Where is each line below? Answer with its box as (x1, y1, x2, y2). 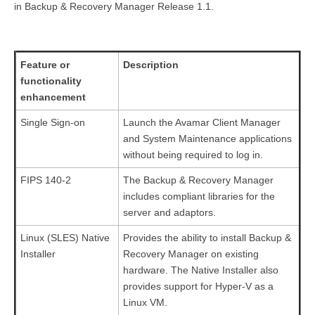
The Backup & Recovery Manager (123, 174, 274, 186)
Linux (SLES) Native (20, 231, 110, 243)
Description (123, 58, 179, 70)
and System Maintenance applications (123, 132, 292, 144)
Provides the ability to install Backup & (123, 231, 291, 243)
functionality (20, 75, 82, 86)
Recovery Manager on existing (123, 247, 259, 259)
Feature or (20, 58, 70, 70)
